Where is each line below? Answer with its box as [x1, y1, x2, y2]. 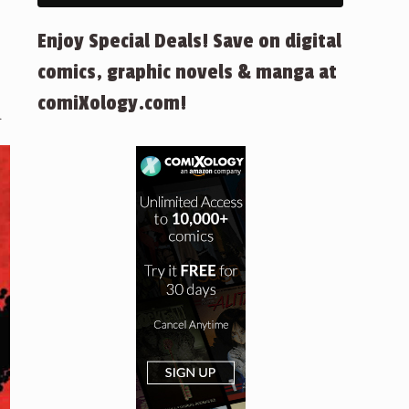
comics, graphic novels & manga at [37, 60, 337, 84]
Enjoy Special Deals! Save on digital [37, 29, 341, 53]
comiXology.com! [37, 91, 186, 115]
